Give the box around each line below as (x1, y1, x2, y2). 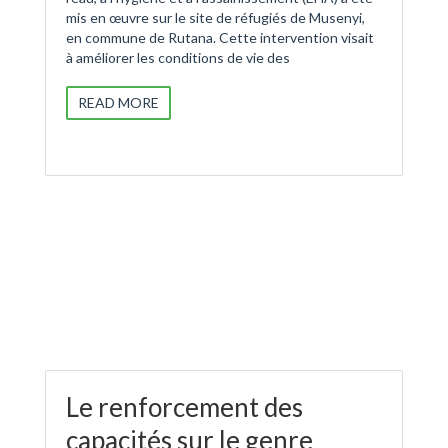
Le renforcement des (66, 391, 303, 424)
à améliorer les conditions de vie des (66, 49, 290, 67)
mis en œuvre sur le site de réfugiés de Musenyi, (66, 9, 365, 27)
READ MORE (78, 94, 159, 112)
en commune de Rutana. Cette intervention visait (66, 29, 374, 47)
